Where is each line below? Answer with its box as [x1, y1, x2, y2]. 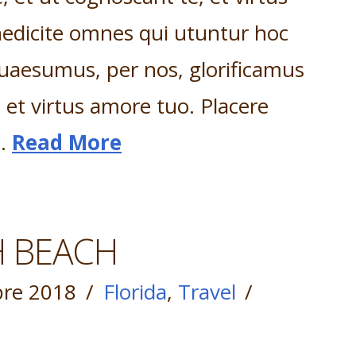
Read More [12, 127, 122, 157]
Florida [103, 277, 167, 306]
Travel [177, 277, 236, 306]
